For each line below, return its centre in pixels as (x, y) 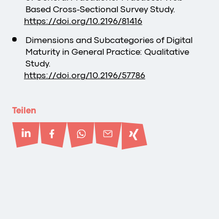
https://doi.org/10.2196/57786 (85, 75)
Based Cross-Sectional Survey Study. (101, 9)
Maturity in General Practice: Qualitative (107, 52)
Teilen (24, 110)
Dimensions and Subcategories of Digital (109, 40)
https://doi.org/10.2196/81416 (83, 21)
